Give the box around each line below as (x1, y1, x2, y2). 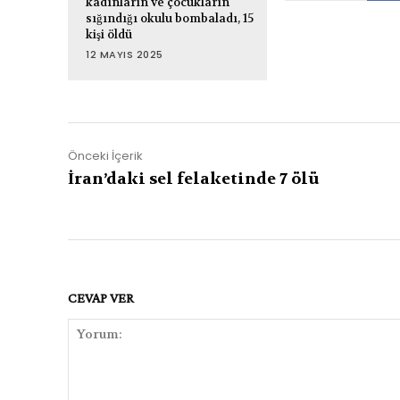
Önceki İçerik (68, 147, 143, 165)
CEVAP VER (68, 290, 134, 306)
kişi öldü (86, 27, 132, 43)
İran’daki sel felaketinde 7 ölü (68, 169, 320, 190)
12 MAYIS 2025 (86, 47, 163, 62)
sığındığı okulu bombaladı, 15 (86, 11, 254, 27)
